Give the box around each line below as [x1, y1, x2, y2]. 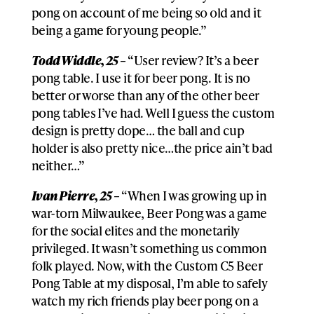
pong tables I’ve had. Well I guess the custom [31, 103, 275, 121]
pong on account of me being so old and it [31, 3, 261, 21]
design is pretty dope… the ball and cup [31, 121, 245, 139]
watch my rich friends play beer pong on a [31, 291, 259, 309]
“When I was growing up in [121, 186, 267, 204]
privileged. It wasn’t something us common [31, 238, 267, 257]
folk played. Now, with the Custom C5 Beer [31, 256, 263, 274]
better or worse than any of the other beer [31, 86, 259, 104]
